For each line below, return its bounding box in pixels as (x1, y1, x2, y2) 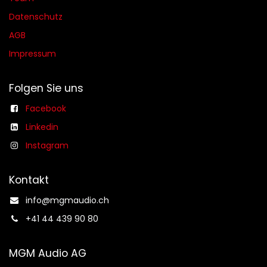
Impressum (9, 48, 56, 60)
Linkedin (26, 121, 58, 133)
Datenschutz (9, 11, 63, 23)
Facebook (26, 103, 66, 115)
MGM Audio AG (9, 246, 86, 261)
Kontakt (9, 173, 49, 188)
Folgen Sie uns (9, 81, 83, 96)
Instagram (26, 139, 69, 152)
